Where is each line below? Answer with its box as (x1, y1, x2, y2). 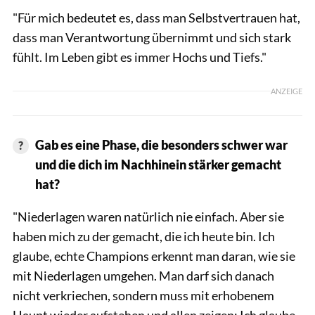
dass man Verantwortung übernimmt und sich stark (13, 29, 291, 45)
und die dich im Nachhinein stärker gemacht (34, 156, 281, 172)
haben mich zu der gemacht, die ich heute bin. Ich (13, 228, 275, 244)
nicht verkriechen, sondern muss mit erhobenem (13, 287, 274, 303)
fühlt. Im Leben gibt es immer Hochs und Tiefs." (13, 49, 266, 65)
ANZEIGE (271, 86, 302, 96)
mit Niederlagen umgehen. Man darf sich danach (13, 267, 274, 283)
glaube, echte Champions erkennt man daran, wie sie (13, 247, 295, 264)
